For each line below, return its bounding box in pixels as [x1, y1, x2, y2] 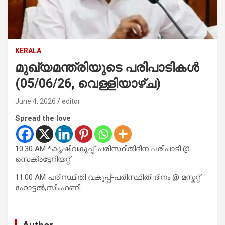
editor [62, 97, 80, 105]
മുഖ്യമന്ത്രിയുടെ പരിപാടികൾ [15, 60, 199, 75]
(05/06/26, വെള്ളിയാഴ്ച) [15, 76, 161, 91]
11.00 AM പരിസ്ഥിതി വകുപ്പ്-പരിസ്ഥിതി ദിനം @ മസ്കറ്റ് [15, 172, 200, 182]
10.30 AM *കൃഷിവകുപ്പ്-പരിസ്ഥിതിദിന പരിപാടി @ [15, 144, 190, 153]
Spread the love [15, 113, 71, 123]
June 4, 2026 [15, 97, 56, 105]
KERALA [15, 46, 41, 55]
